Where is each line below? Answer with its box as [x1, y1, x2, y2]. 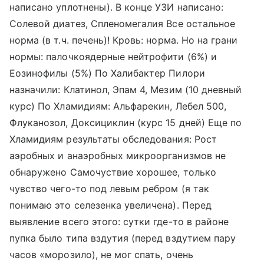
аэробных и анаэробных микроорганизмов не [9, 150, 226, 161]
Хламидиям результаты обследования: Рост [9, 133, 217, 145]
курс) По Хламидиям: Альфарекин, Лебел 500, [9, 100, 227, 112]
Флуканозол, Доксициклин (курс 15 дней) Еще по [9, 117, 242, 128]
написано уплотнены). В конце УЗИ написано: [9, 1, 224, 13]
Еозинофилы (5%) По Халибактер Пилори [9, 67, 205, 79]
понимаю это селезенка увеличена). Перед [9, 199, 212, 211]
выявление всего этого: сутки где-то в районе [9, 216, 229, 227]
